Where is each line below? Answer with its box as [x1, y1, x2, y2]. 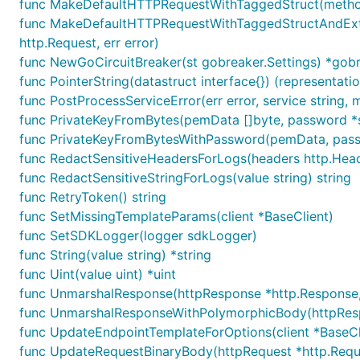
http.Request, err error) [19, 35, 159, 51]
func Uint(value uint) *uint [19, 266, 176, 282]
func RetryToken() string [19, 189, 166, 205]
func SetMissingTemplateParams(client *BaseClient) [19, 208, 333, 224]
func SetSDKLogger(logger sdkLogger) [19, 227, 257, 243]
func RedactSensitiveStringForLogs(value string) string [19, 170, 351, 186]
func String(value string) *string [19, 247, 211, 263]
